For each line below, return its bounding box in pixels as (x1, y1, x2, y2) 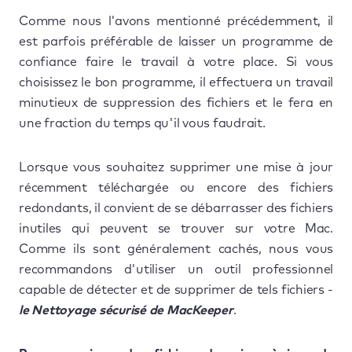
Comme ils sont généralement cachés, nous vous (19, 242, 333, 255)
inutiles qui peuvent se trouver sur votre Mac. (19, 222, 333, 235)
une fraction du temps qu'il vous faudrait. (19, 116, 266, 130)
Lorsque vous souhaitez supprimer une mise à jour (19, 160, 333, 174)
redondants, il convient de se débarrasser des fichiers (19, 201, 333, 214)
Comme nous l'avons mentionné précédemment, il (19, 14, 333, 27)
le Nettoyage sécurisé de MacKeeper (19, 303, 233, 317)
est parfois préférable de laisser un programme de (19, 35, 333, 48)
